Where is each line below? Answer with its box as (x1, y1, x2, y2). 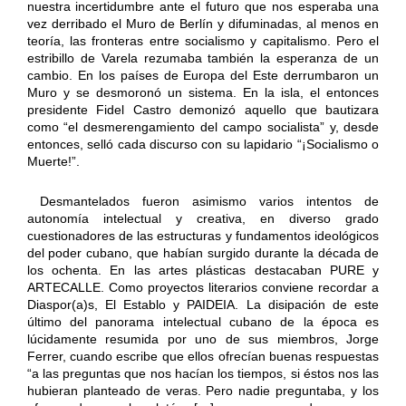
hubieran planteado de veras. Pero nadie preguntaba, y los (26, 383, 380, 399)
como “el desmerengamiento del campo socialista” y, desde (26, 120, 380, 135)
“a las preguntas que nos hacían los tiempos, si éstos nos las (26, 366, 380, 382)
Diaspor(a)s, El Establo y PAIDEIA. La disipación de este (26, 297, 380, 313)
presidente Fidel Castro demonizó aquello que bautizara (26, 102, 380, 118)
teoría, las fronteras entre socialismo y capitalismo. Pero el (26, 34, 380, 49)
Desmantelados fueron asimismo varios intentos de (26, 194, 380, 209)
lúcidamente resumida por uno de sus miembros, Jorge (26, 332, 380, 347)
